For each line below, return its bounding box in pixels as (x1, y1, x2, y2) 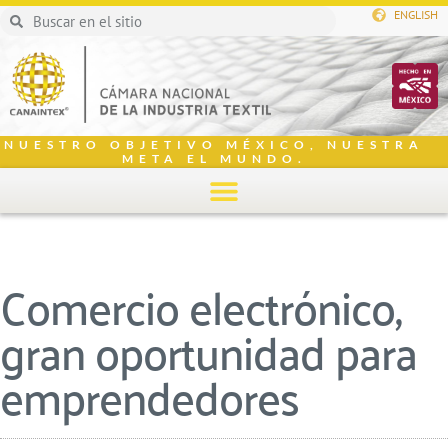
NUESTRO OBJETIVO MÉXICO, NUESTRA (4, 137, 424, 152)
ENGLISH (394, 7, 438, 22)
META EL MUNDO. (121, 151, 307, 166)
